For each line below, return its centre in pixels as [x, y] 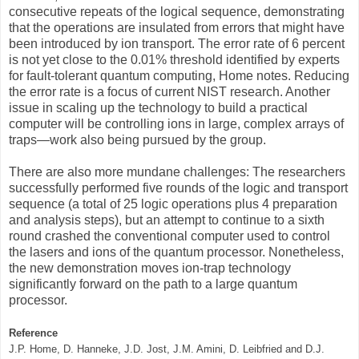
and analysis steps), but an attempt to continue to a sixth [167, 220]
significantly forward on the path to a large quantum [153, 284]
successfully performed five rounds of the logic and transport [178, 188]
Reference [33, 333]
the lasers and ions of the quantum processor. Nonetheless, [176, 252]
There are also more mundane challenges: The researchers [177, 171]
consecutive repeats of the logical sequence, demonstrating [177, 11]
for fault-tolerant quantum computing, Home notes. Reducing [179, 75]
